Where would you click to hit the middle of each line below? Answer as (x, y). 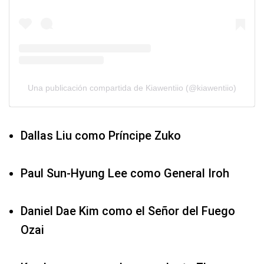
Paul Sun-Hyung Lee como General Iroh (125, 174)
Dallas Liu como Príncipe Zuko (101, 136)
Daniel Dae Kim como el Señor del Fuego (128, 211)
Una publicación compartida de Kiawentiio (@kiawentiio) (132, 88)
